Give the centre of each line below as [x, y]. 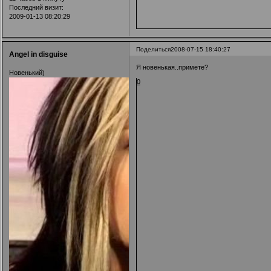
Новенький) [27, 72]
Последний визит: [36, 7]
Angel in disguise [38, 55]
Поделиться [153, 49]
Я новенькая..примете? [172, 67]
